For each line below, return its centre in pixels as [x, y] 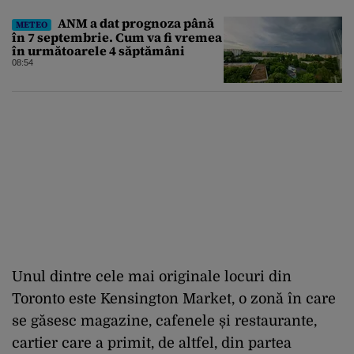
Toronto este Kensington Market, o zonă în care [174, 298]
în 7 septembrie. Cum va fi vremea [117, 37]
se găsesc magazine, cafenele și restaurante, [164, 320]
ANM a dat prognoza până [135, 23]
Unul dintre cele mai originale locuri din [152, 276]
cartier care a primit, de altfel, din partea [152, 343]
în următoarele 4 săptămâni [98, 50]
